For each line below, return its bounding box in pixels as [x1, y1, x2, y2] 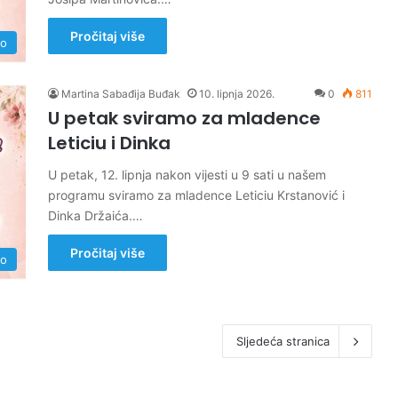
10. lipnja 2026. [199, 87, 275, 100]
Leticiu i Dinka [48, 131, 171, 155]
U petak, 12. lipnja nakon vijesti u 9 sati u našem [48, 167, 326, 182]
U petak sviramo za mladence [48, 106, 321, 131]
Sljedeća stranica [236, 334, 330, 348]
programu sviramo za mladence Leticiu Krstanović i [48, 187, 345, 203]
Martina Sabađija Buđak [61, 87, 180, 100]
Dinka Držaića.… [48, 208, 143, 223]
